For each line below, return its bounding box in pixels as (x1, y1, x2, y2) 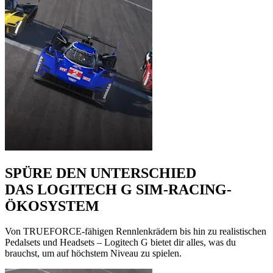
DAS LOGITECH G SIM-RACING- (5, 181, 232, 197)
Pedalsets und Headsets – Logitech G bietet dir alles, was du (5, 237, 236, 248)
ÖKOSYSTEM (5, 197, 99, 214)
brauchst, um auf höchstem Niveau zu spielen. (5, 248, 182, 259)
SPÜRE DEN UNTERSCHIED (5, 165, 196, 181)
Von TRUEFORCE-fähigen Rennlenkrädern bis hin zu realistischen (5, 226, 266, 237)
